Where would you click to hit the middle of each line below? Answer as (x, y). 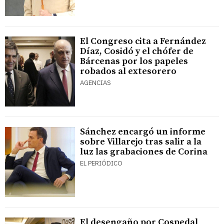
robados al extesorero (128, 71)
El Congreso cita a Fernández (143, 41)
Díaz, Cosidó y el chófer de (137, 51)
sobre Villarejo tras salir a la (141, 142)
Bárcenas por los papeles (134, 61)
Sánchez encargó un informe (143, 132)
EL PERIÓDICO (101, 163)
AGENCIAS (95, 83)
